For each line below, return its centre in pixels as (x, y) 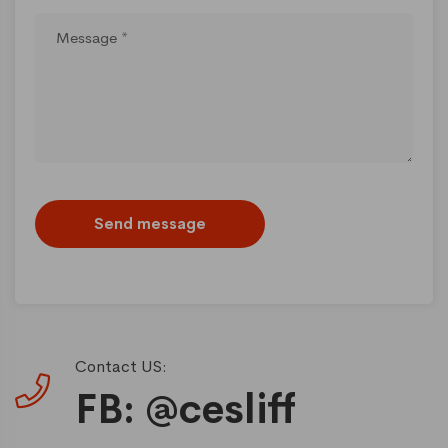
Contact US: (121, 366)
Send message (150, 223)
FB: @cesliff (185, 409)
